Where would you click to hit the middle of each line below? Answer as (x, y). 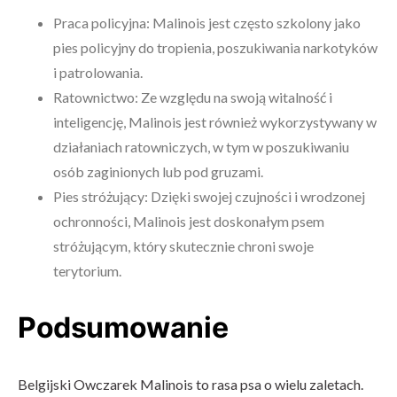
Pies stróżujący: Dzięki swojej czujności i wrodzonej (209, 196)
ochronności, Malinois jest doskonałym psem (189, 221)
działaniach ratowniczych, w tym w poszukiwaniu (201, 147)
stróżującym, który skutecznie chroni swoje (183, 246)
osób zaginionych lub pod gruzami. (158, 171)
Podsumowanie (123, 327)
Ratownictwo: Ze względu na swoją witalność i (193, 97)
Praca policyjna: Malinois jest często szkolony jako (207, 23)
